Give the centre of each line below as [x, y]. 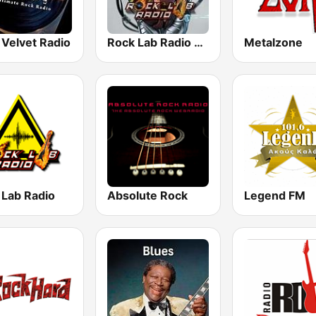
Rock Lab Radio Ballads [199, 42]
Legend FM [274, 195]
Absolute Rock [148, 195]
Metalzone [273, 42]
